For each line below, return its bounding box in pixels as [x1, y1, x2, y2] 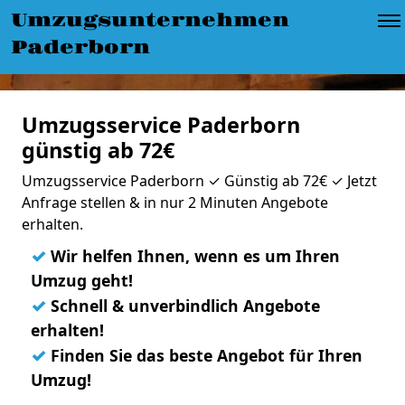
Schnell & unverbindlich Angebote [46, 295, 320, 316]
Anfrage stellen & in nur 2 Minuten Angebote [22, 193, 328, 212]
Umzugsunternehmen [11, 9, 289, 33]
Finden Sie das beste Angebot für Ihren [46, 344, 363, 366]
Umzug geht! [31, 269, 133, 291]
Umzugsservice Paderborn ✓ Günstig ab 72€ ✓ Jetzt [22, 171, 377, 191]
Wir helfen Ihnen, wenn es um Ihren [46, 245, 340, 267]
